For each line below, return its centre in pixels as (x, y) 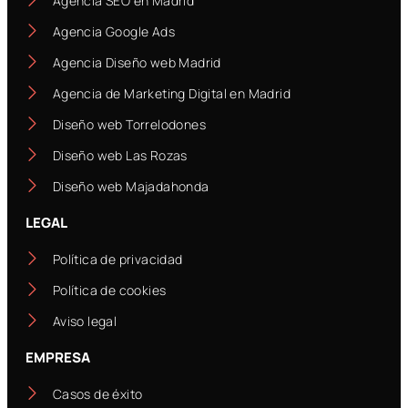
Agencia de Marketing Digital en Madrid (171, 94)
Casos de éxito (97, 394)
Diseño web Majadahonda (131, 187)
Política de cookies (109, 291)
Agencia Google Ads (113, 32)
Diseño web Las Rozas (120, 156)
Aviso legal (85, 321)
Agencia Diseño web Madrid (137, 63)
